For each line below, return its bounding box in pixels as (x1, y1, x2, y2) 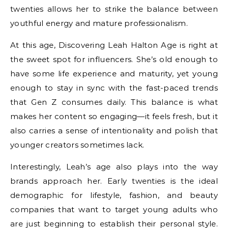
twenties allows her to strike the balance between (10, 4, 218, 14)
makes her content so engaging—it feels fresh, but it (10, 111, 218, 122)
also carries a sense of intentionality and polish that (10, 126, 218, 136)
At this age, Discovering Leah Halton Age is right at (10, 40, 218, 50)
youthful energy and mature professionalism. (10, 18, 188, 28)
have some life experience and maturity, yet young (10, 69, 218, 79)
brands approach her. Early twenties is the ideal (10, 176, 218, 186)
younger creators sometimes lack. (10, 140, 145, 150)
